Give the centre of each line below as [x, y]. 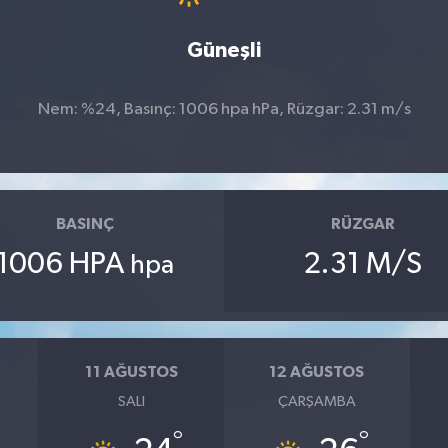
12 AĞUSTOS [317, 372]
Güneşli [224, 50]
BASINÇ [84, 224]
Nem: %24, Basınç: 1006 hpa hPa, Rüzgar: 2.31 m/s [224, 109]
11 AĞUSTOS [131, 372]
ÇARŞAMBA [316, 401]
